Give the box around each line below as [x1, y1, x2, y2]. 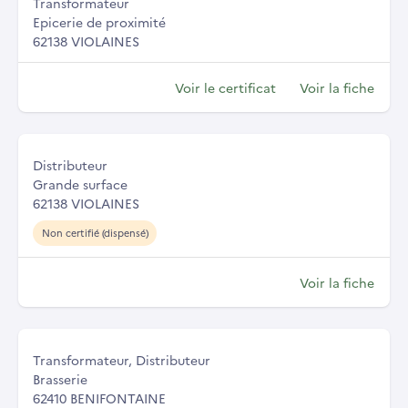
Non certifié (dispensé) [41, 225, 148, 240]
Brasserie [33, 369, 87, 388]
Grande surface [33, 174, 127, 193]
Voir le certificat [175, 77, 276, 97]
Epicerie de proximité [33, 12, 166, 31]
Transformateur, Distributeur [33, 350, 210, 369]
